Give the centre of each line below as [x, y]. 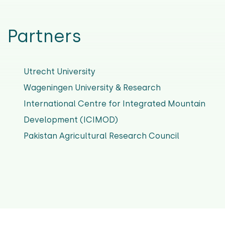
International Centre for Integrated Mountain [115, 104]
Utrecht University [60, 72]
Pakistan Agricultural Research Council [101, 136]
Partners [44, 36]
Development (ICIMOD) [71, 120]
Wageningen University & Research [92, 88]
